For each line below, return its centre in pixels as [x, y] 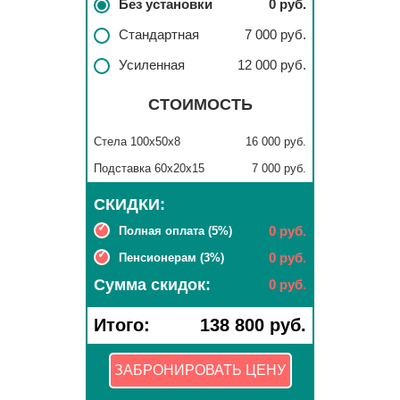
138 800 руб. [253, 325]
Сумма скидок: [152, 285]
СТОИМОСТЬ [200, 104]
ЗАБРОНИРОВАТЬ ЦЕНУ [200, 370]
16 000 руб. [276, 142]
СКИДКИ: [129, 204]
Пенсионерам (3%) [171, 258]
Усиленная [152, 65]
